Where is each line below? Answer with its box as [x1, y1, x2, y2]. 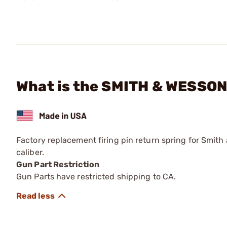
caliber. [16, 147, 44, 157]
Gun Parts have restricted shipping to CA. [16, 171, 176, 181]
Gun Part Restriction [16, 159, 99, 169]
